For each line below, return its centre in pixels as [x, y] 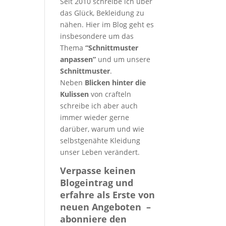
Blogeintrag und [97, 183]
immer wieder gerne [95, 117]
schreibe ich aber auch [99, 106]
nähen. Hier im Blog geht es [107, 24]
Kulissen [75, 94]
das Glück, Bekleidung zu [102, 13]
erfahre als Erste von [108, 195]
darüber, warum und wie [102, 129]
